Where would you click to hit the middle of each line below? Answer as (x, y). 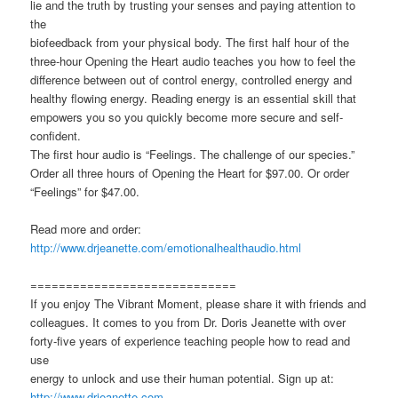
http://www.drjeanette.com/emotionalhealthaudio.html (166, 247)
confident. (56, 135)
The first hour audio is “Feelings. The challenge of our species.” (193, 154)
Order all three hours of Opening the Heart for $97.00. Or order (190, 172)
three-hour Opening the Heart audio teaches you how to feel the (193, 60)
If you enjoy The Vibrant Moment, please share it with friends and (199, 303)
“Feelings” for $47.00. (85, 191)
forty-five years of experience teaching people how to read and (191, 340)
